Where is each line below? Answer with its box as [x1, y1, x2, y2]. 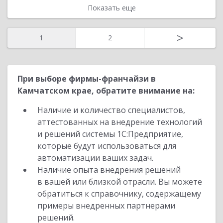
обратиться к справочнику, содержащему [37, 188, 201, 199]
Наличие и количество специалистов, [37, 105, 185, 115]
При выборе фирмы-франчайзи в [17, 73, 156, 84]
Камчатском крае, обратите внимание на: [17, 85, 195, 96]
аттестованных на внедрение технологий [37, 116, 202, 127]
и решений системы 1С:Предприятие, [37, 128, 183, 139]
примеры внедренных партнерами [37, 200, 175, 211]
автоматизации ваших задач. [37, 152, 153, 163]
